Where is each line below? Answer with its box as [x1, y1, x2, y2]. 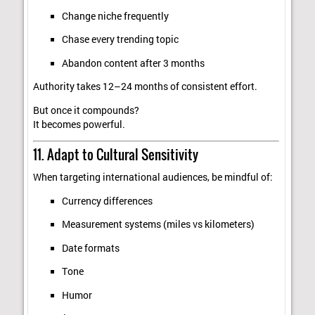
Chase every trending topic [61, 33, 179, 46]
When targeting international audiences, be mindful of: [33, 171, 274, 184]
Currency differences [61, 194, 153, 207]
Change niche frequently [61, 9, 169, 22]
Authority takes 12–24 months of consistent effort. [33, 80, 258, 94]
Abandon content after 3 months [61, 56, 205, 70]
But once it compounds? [33, 103, 140, 117]
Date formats [61, 241, 120, 255]
